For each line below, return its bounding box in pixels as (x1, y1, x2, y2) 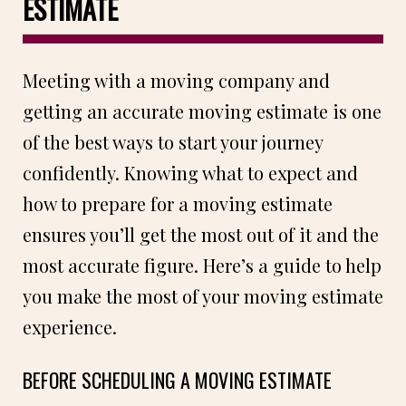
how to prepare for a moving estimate (23, 190, 333, 216)
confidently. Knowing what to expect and (23, 159, 358, 185)
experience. (23, 314, 117, 339)
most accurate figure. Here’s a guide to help (23, 252, 382, 277)
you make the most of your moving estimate (23, 283, 383, 308)
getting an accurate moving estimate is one (23, 98, 382, 123)
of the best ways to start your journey (23, 129, 323, 154)
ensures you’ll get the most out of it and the (23, 221, 379, 246)
